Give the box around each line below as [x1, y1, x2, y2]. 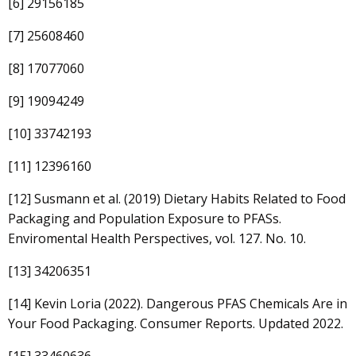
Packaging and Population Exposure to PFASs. [8, 209, 281, 227]
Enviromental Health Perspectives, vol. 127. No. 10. [8, 229, 306, 247]
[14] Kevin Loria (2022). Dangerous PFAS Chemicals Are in [8, 294, 347, 312]
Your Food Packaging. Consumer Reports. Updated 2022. [8, 314, 343, 332]
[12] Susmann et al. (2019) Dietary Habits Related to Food [8, 189, 346, 207]
